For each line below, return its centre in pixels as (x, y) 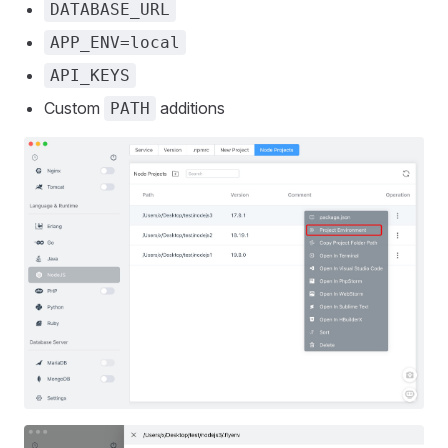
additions (190, 108)
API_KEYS (90, 76)
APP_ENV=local (115, 43)
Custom (74, 108)
